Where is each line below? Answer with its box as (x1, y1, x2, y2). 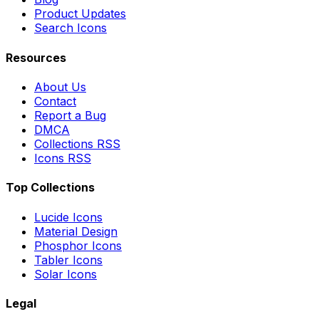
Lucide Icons (34, 209, 103, 224)
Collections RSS (34, 137, 120, 151)
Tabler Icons (34, 252, 103, 267)
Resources (6, 50, 66, 65)
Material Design (34, 224, 117, 239)
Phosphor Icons (34, 238, 122, 253)
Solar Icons (34, 266, 97, 281)
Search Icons (34, 21, 107, 36)
